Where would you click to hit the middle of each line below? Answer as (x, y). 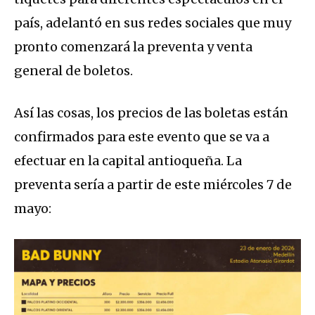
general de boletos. (73, 71)
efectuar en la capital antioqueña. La (128, 161)
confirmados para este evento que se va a (142, 137)
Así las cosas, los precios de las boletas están (151, 113)
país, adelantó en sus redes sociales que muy (153, 23)
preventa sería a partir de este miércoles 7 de (153, 185)
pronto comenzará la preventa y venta (133, 47)
